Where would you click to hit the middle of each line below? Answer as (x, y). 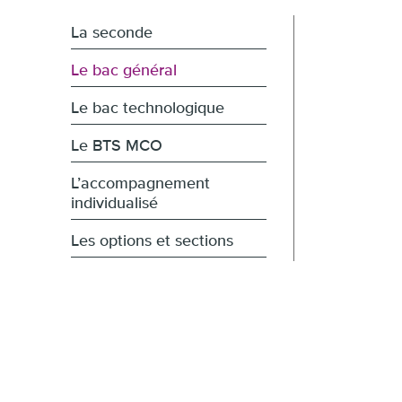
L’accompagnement (140, 184)
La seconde (111, 33)
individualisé (114, 204)
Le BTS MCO (116, 146)
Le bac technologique (147, 109)
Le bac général (123, 71)
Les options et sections (152, 241)
